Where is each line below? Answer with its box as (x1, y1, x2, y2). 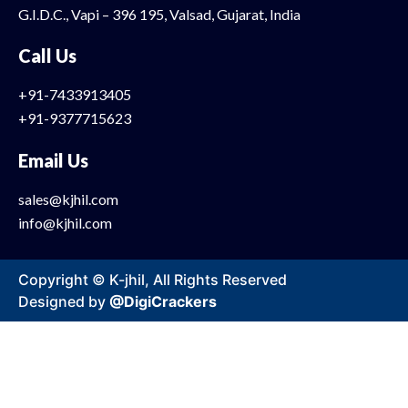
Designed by (18, 291, 109, 311)
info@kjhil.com (18, 214, 112, 232)
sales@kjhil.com (18, 190, 118, 209)
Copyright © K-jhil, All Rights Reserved (18, 270, 287, 289)
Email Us (18, 149, 88, 172)
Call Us (18, 45, 76, 66)
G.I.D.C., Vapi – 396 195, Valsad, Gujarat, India (18, 5, 301, 23)
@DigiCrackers (109, 291, 217, 311)
